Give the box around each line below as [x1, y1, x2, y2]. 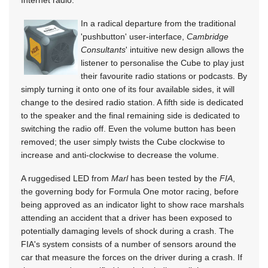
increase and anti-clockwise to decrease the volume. [21, 150, 219, 160]
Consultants [81, 44, 126, 54]
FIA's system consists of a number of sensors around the [21, 239, 236, 249]
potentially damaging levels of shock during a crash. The [21, 226, 234, 236]
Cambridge [187, 31, 229, 41]
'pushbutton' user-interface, [81, 31, 187, 41]
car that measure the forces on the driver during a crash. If [21, 252, 242, 262]
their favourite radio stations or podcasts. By [81, 71, 247, 81]
